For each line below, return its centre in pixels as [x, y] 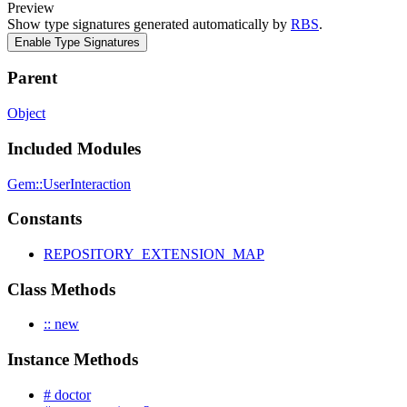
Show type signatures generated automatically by [149, 24]
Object [26, 114]
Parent [32, 78]
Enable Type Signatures [77, 42]
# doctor [67, 394]
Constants [45, 219]
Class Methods [61, 289]
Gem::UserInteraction [69, 184]
